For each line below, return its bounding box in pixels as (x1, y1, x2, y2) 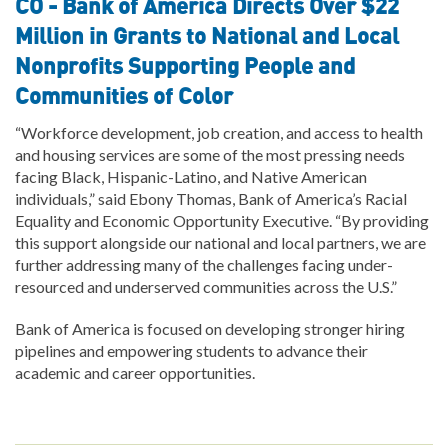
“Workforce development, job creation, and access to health (15, 122, 423, 142)
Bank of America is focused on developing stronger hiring (15, 318, 405, 338)
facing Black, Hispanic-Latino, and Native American (15, 166, 367, 186)
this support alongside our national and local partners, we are (15, 232, 426, 252)
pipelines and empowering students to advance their (15, 340, 368, 360)
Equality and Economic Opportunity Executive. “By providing (15, 210, 429, 230)
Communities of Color (15, 84, 233, 109)
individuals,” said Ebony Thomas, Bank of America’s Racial (15, 188, 407, 208)
